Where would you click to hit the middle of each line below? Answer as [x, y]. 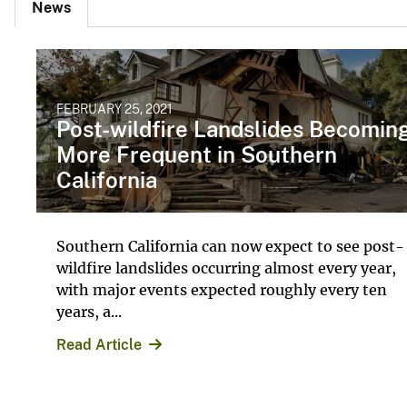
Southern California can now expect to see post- [230, 246]
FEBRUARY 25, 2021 [114, 109]
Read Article [99, 344]
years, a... [89, 311]
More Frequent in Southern [197, 154]
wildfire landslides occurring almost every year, [226, 268]
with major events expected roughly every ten [222, 289]
